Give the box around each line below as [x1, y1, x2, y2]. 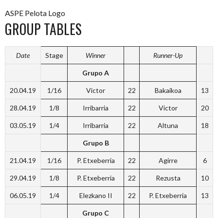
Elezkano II [79, 191, 112, 200]
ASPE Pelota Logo [5, 8, 65, 18]
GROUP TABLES [5, 19, 82, 39]
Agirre [158, 156, 178, 164]
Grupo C [82, 209, 109, 217]
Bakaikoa [154, 86, 182, 94]
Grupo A [82, 69, 109, 77]
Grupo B [82, 139, 109, 147]
